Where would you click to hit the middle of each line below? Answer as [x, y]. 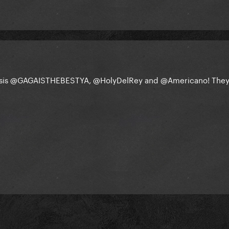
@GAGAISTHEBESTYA [50, 79]
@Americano [184, 79]
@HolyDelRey [118, 79]
